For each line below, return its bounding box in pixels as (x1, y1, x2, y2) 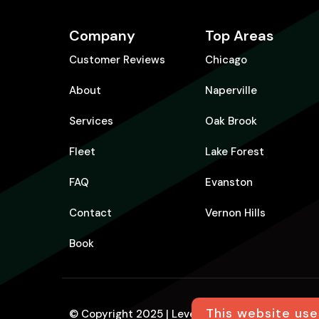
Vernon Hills (205, 206, 266, 220)
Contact (69, 206, 112, 220)
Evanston (205, 175, 253, 189)
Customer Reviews (69, 53, 165, 67)
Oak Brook (205, 114, 257, 128)
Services (69, 114, 113, 128)
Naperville (205, 83, 257, 98)
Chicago (205, 53, 247, 67)
